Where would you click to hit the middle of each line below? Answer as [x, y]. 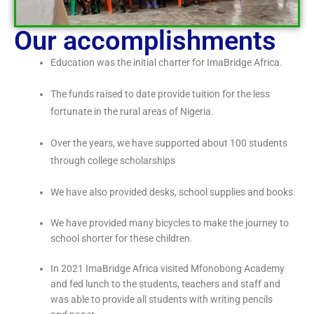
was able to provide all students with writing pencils [162, 300]
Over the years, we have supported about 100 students [169, 143]
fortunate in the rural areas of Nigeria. [134, 112]
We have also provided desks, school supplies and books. [173, 192]
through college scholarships [113, 161]
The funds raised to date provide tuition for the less [161, 94]
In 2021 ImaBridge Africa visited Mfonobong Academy [168, 269]
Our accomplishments [145, 41]
